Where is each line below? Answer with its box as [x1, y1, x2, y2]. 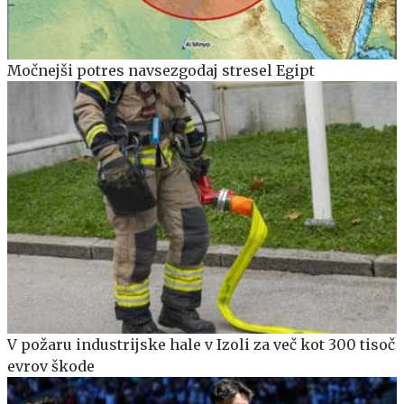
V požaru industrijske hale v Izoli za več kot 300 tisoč [7, 335, 395, 354]
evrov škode [7, 357, 95, 376]
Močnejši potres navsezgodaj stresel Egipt [7, 60, 315, 79]
